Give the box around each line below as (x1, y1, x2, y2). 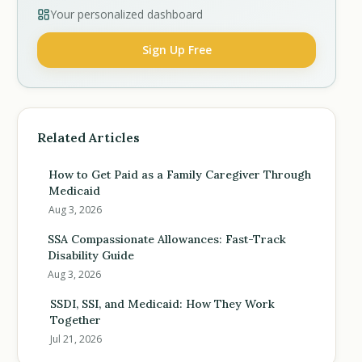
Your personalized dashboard (50, 6, 204, 22)
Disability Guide (48, 248, 135, 263)
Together (49, 313, 101, 327)
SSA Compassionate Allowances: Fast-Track (48, 232, 288, 246)
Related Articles (37, 129, 141, 145)
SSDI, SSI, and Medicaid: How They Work (49, 297, 275, 311)
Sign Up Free (141, 42, 212, 57)
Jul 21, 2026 (49, 332, 102, 346)
